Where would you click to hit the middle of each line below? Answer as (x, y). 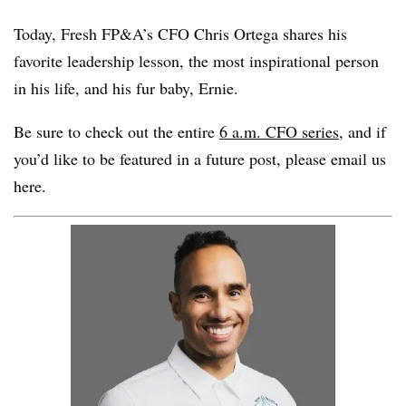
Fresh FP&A (101, 34)
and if (365, 131)
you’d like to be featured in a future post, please (172, 159)
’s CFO (168, 34)
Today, (37, 34)
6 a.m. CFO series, (281, 131)
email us (358, 159)
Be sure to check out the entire (116, 131)
